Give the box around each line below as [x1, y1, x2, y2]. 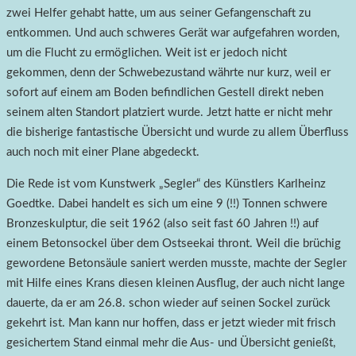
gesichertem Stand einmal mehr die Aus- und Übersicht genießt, [6, 337, 335, 350]
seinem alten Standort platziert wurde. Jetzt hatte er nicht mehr [6, 106, 332, 119]
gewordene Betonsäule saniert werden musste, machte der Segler [6, 257, 346, 270]
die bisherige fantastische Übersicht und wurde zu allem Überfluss [6, 126, 349, 139]
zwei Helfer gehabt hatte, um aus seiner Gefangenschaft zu [6, 7, 311, 20]
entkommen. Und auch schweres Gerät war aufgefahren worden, [6, 27, 339, 40]
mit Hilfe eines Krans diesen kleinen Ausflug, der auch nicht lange [6, 277, 345, 290]
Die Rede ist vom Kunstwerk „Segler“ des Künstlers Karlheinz [6, 178, 326, 191]
